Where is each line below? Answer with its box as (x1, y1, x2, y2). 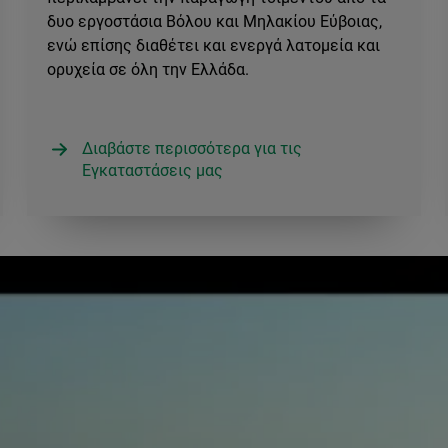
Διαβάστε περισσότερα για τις (81, 138, 302, 158)
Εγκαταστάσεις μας (81, 160, 223, 180)
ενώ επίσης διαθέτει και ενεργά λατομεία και (46, 35, 380, 55)
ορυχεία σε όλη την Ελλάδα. (46, 59, 253, 79)
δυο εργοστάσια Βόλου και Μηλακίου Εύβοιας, (46, 11, 382, 31)
